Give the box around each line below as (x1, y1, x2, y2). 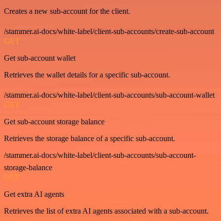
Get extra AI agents (4, 190, 64, 199)
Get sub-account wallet (4, 54, 75, 63)
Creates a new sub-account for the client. (4, 7, 130, 16)
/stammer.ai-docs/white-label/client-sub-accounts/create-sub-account (4, 27, 214, 36)
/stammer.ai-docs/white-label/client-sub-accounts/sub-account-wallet (4, 91, 215, 100)
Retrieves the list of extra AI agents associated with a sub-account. (4, 207, 209, 216)
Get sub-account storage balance (4, 117, 105, 126)
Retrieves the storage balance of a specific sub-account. (4, 134, 175, 143)
